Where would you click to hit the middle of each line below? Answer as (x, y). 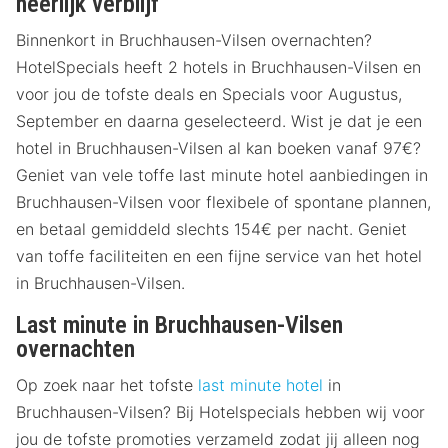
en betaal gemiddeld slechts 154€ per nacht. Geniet (211, 229)
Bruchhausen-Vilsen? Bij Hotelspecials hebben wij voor (220, 412)
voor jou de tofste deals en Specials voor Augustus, (209, 94)
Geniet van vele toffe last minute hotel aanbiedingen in (222, 175)
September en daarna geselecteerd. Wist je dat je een (219, 121)
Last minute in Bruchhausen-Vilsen (179, 325)
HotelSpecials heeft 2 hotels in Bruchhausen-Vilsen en (218, 67)
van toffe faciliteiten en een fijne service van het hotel (219, 256)
